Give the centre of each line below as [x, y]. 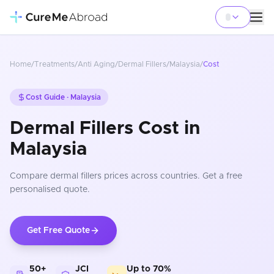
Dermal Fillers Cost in [105, 128]
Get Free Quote [58, 231]
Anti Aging [96, 64]
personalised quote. [50, 190]
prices [115, 176]
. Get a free [220, 176]
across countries [163, 176]
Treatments [54, 64]
